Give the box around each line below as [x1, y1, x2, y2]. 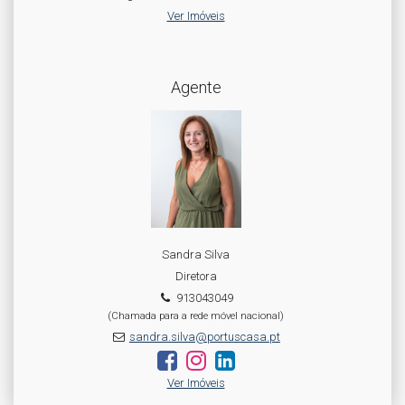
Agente [170, 78, 221, 97]
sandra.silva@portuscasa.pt [128, 330, 280, 344]
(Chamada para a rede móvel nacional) [108, 309, 284, 322]
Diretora [174, 269, 217, 283]
